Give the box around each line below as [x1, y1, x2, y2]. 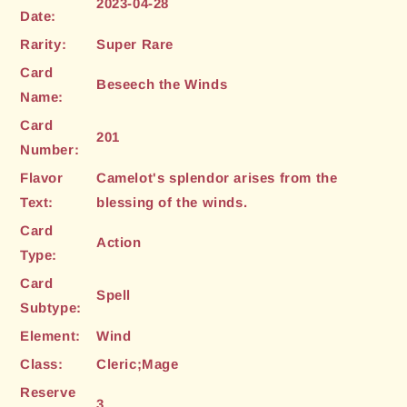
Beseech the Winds [96, 75, 228, 92]
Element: [20, 327, 81, 343]
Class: [20, 355, 64, 372]
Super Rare [96, 35, 174, 52]
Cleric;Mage [96, 355, 179, 372]
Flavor [20, 169, 64, 185]
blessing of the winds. [96, 194, 248, 210]
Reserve [20, 383, 76, 400]
